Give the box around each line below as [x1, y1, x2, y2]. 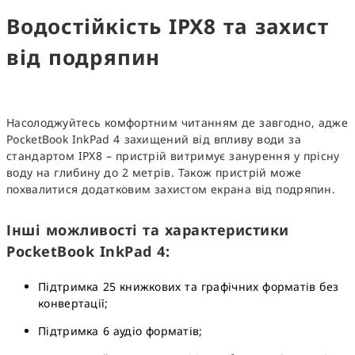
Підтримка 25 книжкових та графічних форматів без [38, 279, 339, 295]
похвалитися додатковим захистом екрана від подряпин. [6, 181, 336, 197]
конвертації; [38, 296, 109, 311]
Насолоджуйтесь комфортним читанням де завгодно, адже [6, 115, 349, 131]
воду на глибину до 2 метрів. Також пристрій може [6, 165, 302, 181]
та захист [223, 12, 329, 41]
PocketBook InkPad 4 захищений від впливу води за [6, 132, 301, 147]
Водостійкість [6, 12, 169, 41]
